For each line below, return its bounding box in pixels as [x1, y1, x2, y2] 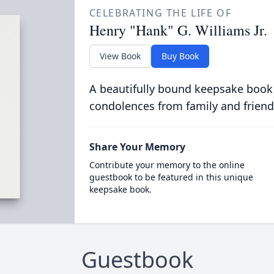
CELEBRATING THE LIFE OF [89, 6, 232, 20]
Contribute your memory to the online [89, 159, 245, 171]
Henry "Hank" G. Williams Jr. [89, 20, 267, 40]
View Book [99, 50, 141, 62]
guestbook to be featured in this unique [89, 171, 253, 183]
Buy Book [161, 50, 199, 62]
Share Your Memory [89, 140, 185, 154]
